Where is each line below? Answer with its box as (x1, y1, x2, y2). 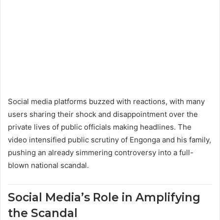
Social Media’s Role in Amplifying (8, 191, 200, 204)
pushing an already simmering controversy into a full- (8, 148, 193, 157)
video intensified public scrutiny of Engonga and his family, (8, 135, 211, 144)
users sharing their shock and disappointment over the (8, 110, 198, 119)
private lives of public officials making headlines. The (8, 122, 192, 132)
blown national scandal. (8, 161, 89, 170)
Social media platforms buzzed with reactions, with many (8, 97, 205, 106)
